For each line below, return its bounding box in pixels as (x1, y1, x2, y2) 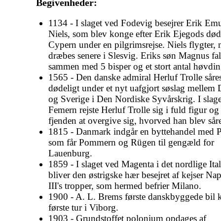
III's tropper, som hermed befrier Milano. (48, 180, 201, 191)
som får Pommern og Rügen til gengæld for (48, 137, 214, 147)
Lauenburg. (48, 147, 92, 158)
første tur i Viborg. (48, 202, 118, 213)
